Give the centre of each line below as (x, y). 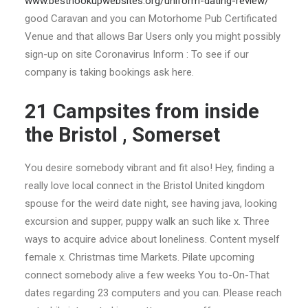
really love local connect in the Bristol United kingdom (145, 186)
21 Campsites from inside (142, 111)
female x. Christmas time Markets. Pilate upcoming (140, 257)
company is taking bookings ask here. (109, 72)
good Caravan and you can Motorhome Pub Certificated (151, 19)
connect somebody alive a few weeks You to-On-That (147, 275)
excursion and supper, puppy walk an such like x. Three (147, 221)
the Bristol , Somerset (122, 135)
